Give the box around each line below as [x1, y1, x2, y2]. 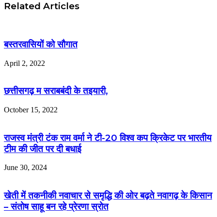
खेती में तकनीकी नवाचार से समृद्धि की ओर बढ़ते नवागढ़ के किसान [4, 190, 212, 201]
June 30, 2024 [4, 163, 47, 172]
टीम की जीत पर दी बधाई [4, 143, 81, 155]
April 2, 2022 [4, 59, 45, 67]
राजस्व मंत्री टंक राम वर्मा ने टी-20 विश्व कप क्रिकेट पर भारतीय [4, 132, 212, 143]
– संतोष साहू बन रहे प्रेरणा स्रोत [4, 201, 108, 213]
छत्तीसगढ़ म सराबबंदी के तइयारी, [4, 85, 108, 97]
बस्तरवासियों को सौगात [4, 38, 77, 50]
